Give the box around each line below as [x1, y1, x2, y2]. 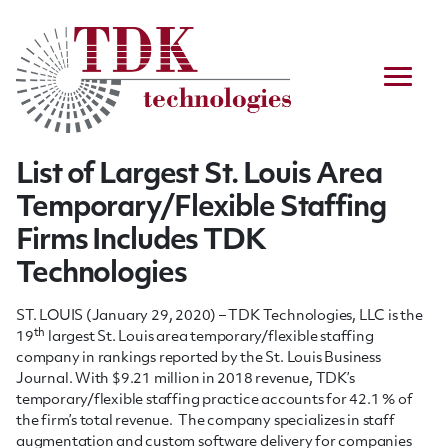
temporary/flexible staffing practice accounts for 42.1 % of [16, 393, 413, 408]
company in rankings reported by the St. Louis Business [16, 351, 381, 366]
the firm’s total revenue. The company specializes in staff [16, 414, 395, 429]
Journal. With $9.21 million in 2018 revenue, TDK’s [16, 372, 355, 387]
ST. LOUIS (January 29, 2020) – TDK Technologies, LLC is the [16, 309, 423, 324]
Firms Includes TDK [16, 228, 266, 256]
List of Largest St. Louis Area [16, 162, 382, 190]
